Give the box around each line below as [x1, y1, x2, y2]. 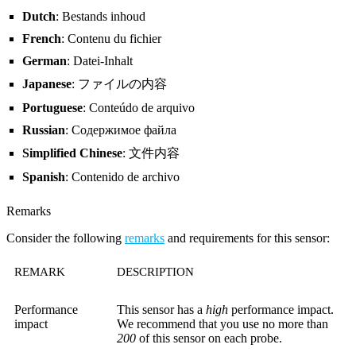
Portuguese [22, 101, 83, 115]
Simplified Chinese [22, 146, 122, 161]
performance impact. [228, 303, 334, 317]
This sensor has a [117, 303, 206, 317]
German [22, 54, 67, 68]
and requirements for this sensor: [164, 231, 330, 246]
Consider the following [6, 231, 125, 246]
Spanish [22, 170, 65, 184]
